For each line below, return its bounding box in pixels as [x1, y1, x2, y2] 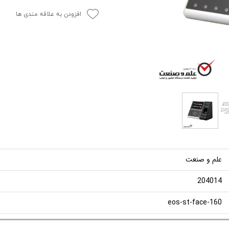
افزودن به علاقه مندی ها [16, 10, 81, 18]
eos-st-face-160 [168, 197, 222, 208]
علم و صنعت [186, 154, 222, 165]
